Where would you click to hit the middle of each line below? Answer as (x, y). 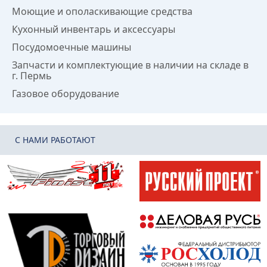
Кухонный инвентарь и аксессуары (94, 29)
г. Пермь (32, 76)
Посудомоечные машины (72, 47)
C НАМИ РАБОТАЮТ (55, 140)
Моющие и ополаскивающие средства (102, 11)
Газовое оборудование (66, 94)
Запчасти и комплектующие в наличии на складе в (130, 65)
